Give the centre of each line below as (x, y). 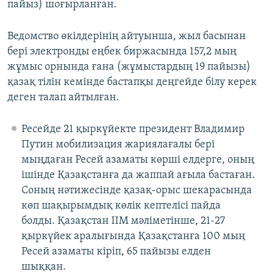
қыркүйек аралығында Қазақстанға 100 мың (133, 237)
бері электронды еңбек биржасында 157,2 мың (122, 52)
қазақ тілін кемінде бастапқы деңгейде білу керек (132, 83)
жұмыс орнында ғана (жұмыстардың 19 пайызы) (129, 67)
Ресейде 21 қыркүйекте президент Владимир (133, 130)
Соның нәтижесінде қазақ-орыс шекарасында (136, 191)
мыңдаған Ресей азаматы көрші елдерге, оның (138, 160)
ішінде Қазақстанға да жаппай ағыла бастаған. (138, 176)
